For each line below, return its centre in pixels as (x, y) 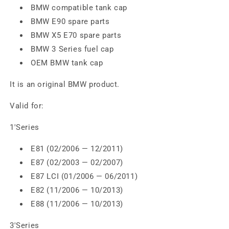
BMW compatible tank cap (79, 8)
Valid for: (27, 106)
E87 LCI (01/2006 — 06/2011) (84, 177)
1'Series (25, 128)
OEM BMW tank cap (67, 63)
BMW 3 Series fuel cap (72, 49)
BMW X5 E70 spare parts (76, 36)
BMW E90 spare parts (70, 22)
